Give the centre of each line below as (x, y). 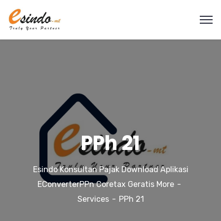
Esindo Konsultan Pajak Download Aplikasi (110, 169)
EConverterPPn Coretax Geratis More (106, 184)
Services (93, 199)
